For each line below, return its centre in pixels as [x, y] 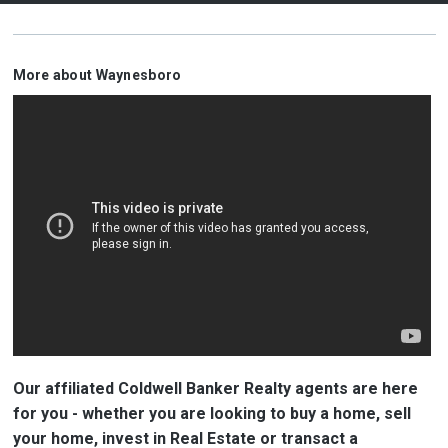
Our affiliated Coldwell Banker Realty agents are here [215, 389]
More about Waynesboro [97, 75]
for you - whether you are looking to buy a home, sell [211, 414]
